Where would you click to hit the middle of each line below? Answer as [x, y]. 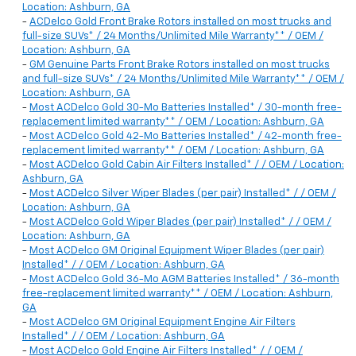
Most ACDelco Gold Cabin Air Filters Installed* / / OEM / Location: [187, 165]
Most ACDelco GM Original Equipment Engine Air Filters [163, 323]
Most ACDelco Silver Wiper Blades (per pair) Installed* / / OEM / [183, 194]
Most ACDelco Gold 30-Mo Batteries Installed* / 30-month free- [186, 108]
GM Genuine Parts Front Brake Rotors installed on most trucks [180, 65]
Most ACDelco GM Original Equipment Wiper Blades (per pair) [177, 251]
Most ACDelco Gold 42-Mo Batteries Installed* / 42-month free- [186, 137]
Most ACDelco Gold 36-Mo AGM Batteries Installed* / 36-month [184, 280]
